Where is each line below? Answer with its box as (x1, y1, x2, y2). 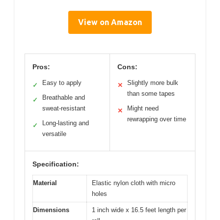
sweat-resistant (42, 105, 85, 112)
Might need (127, 105, 159, 112)
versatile (42, 130, 66, 137)
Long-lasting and (42, 119, 89, 127)
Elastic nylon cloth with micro (92, 179, 175, 187)
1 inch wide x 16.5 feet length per (92, 206, 186, 214)
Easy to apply (42, 79, 82, 86)
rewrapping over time (127, 115, 186, 123)
